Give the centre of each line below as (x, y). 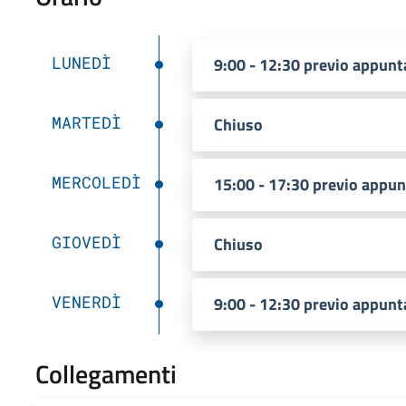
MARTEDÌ (86, 122)
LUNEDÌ (81, 62)
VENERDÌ (86, 301)
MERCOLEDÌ (96, 182)
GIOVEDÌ (86, 242)
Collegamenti (106, 373)
